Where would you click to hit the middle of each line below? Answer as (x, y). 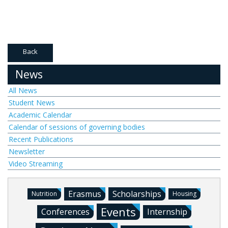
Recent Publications (41, 139)
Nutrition (44, 194)
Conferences (65, 212)
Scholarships (137, 194)
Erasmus (85, 194)
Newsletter (27, 151)
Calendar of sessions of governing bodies (77, 127)
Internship (167, 212)
